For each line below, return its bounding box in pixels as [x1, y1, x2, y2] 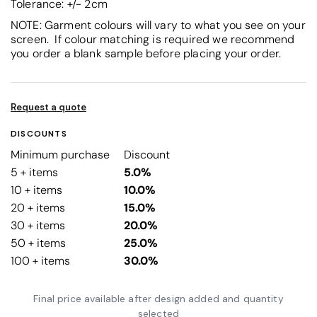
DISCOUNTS [11, 127, 67, 139]
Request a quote [11, 100, 86, 113]
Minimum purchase [11, 146, 110, 162]
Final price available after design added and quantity [33, 292, 284, 305]
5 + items [11, 164, 58, 180]
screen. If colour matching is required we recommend [11, 31, 295, 47]
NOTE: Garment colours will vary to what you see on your [11, 17, 306, 33]
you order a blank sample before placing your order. [11, 45, 282, 61]
